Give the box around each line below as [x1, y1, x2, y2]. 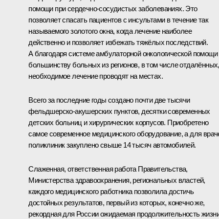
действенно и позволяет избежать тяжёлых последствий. [28, 38, 208, 47]
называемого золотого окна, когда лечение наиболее [28, 27, 192, 36]
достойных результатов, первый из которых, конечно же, [28, 198, 205, 207]
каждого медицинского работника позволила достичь [28, 187, 194, 196]
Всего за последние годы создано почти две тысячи [28, 96, 190, 105]
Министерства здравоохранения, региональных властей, [28, 176, 205, 185]
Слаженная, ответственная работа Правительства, [28, 165, 188, 174]
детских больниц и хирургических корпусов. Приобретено [28, 118, 209, 127]
